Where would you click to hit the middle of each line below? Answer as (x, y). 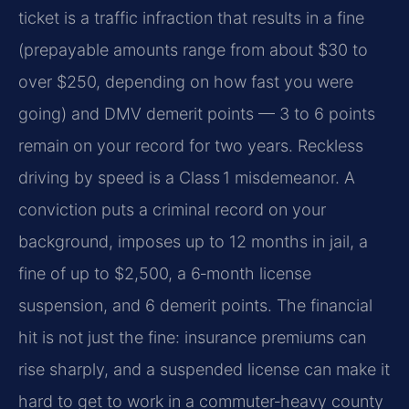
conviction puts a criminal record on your (172, 209)
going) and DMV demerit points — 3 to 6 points (197, 113)
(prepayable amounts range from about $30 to (193, 49)
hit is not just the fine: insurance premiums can (192, 337)
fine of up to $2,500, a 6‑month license (165, 273)
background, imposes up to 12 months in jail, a (193, 241)
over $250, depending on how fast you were (186, 81)
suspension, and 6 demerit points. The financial (195, 305)
